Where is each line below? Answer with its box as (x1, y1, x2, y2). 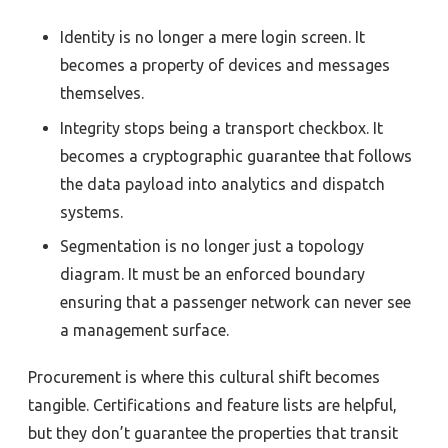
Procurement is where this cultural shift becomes (28, 368, 380, 387)
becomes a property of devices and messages (60, 56, 390, 75)
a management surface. (60, 320, 229, 339)
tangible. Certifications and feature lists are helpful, (28, 396, 397, 415)
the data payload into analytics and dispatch (60, 174, 385, 193)
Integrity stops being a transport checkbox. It (60, 118, 383, 137)
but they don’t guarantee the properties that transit (28, 424, 398, 443)
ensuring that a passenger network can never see (60, 292, 411, 311)
